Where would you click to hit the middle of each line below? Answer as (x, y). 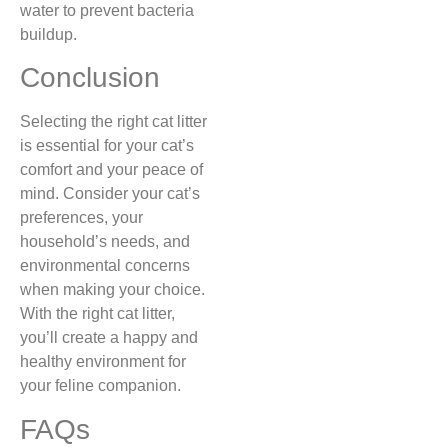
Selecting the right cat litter (113, 122)
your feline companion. (100, 386)
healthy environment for (103, 362)
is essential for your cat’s (107, 146)
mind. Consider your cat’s (110, 194)
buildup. (48, 34)
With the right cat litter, (97, 314)
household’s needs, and (105, 242)
